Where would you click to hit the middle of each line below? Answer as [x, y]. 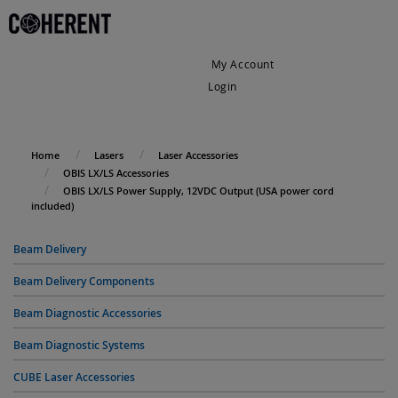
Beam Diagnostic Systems [79, 345]
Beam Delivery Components [84, 281]
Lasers [109, 155]
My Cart [229, 109]
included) [52, 206]
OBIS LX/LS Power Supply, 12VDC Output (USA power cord [199, 191]
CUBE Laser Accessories [74, 377]
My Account [241, 64]
